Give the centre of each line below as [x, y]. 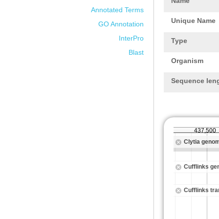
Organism [187, 61]
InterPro [131, 38]
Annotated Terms [117, 10]
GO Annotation [121, 24]
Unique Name [193, 21]
